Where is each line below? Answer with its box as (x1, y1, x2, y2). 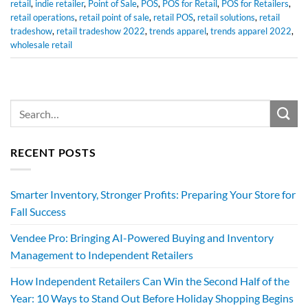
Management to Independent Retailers (10, 247, 193, 261)
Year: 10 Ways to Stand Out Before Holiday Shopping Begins (10, 291, 294, 305)
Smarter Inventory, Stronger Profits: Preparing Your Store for (10, 187, 296, 201)
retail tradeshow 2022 (56, 25, 145, 37)
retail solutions (197, 12, 255, 23)
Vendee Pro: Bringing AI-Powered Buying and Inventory (10, 230, 274, 244)
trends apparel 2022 (210, 25, 291, 37)
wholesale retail (10, 39, 72, 51)
